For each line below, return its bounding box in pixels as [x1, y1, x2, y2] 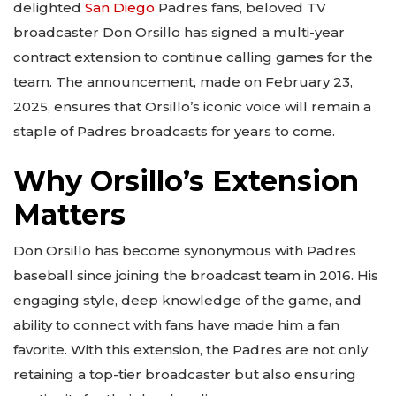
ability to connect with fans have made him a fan [13, 316, 339, 333]
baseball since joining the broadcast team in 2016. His [13, 266, 378, 284]
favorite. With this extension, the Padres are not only [13, 340, 368, 358]
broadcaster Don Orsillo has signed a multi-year [13, 24, 345, 42]
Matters [13, 196, 126, 232]
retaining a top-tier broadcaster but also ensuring [13, 365, 356, 383]
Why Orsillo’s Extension [13, 163, 359, 198]
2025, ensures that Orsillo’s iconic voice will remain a [13, 98, 371, 116]
